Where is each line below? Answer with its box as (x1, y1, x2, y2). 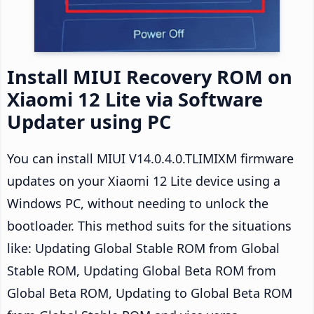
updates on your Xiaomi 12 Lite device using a (7, 172, 280, 189)
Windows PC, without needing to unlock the (7, 194, 268, 212)
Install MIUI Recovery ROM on (7, 63, 292, 90)
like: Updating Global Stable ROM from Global (7, 239, 280, 257)
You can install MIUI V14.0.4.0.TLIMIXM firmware (7, 149, 294, 167)
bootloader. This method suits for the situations (7, 217, 292, 234)
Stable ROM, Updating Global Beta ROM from (7, 261, 276, 279)
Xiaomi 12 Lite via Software (7, 86, 263, 112)
